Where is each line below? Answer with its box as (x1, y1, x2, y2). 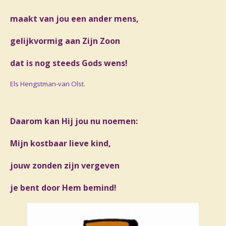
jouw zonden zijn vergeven (10, 159, 120, 171)
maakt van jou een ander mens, (10, 13, 139, 24)
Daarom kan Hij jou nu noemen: (10, 115, 138, 127)
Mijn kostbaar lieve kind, (10, 137, 111, 149)
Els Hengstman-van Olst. (10, 79, 85, 88)
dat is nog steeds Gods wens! (10, 57, 128, 69)
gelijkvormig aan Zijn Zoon (10, 35, 120, 46)
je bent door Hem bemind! (10, 182, 117, 193)
